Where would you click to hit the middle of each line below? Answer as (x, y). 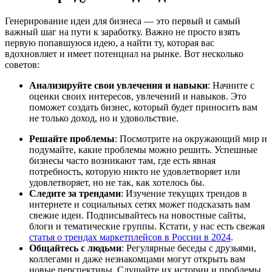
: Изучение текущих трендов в (184, 193)
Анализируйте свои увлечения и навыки (118, 85)
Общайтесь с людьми (75, 248)
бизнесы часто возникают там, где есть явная (122, 160)
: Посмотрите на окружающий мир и (191, 138)
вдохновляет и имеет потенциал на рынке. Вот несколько (124, 53)
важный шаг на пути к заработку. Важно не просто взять (122, 32)
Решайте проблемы (72, 138)
